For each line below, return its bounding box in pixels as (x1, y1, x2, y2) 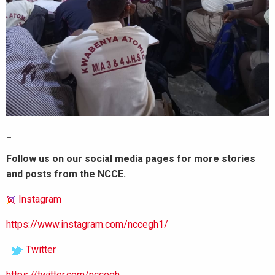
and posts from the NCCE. (6, 168, 126, 180)
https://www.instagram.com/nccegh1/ (6, 218, 168, 230)
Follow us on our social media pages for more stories (6, 152, 255, 165)
